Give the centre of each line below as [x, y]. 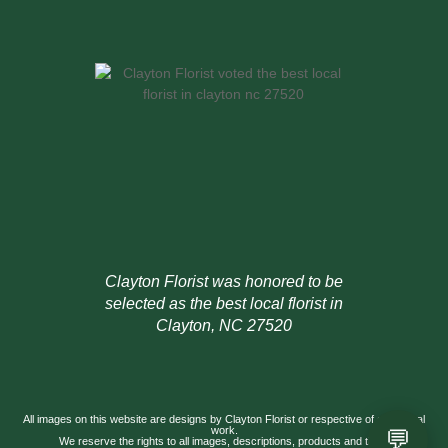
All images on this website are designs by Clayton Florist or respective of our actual [224, 419]
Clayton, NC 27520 [223, 326]
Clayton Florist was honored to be [223, 282]
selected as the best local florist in [223, 304]
